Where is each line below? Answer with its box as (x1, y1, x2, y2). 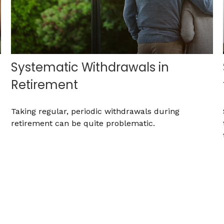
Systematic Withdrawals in (11, 59, 169, 76)
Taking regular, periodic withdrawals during (11, 106, 180, 116)
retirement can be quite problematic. (11, 118, 155, 128)
